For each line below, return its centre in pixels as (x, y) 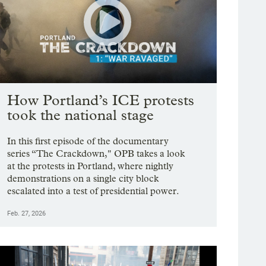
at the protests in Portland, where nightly (91, 166)
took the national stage (81, 115)
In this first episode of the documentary (88, 141)
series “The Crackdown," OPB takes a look (96, 154)
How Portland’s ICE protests (101, 100)
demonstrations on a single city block (83, 179)
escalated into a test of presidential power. (94, 191)
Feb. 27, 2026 (27, 214)
